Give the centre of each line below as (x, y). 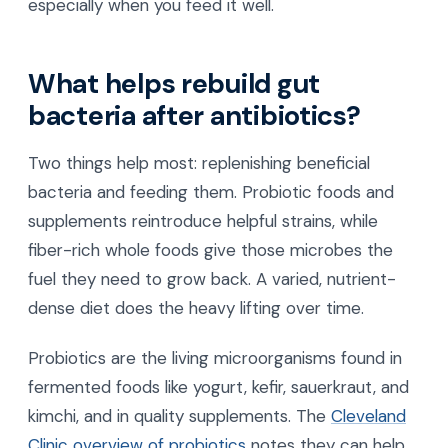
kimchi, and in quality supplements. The (179, 415)
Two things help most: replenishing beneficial (199, 163)
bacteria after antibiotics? (194, 115)
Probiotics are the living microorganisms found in (215, 357)
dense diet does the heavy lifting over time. (196, 308)
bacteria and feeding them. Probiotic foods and (211, 192)
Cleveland (368, 415)
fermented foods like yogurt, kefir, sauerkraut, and (218, 386)
